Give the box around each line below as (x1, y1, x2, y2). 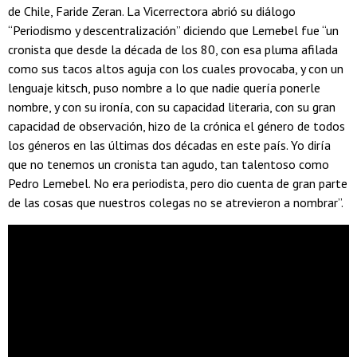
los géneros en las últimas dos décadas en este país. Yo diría (8, 137, 331, 153)
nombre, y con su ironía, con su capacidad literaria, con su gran (8, 99, 335, 115)
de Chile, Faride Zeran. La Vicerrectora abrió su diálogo (8, 3, 296, 19)
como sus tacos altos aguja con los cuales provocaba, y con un (8, 61, 343, 76)
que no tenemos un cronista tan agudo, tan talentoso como (8, 156, 329, 172)
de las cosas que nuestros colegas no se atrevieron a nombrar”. (8, 194, 343, 210)
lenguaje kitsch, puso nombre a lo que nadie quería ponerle (8, 80, 320, 96)
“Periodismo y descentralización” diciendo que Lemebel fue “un (8, 22, 339, 38)
